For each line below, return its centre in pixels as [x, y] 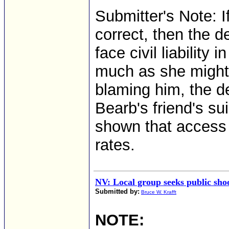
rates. [115, 145]
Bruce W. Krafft [159, 192]
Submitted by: [117, 191]
